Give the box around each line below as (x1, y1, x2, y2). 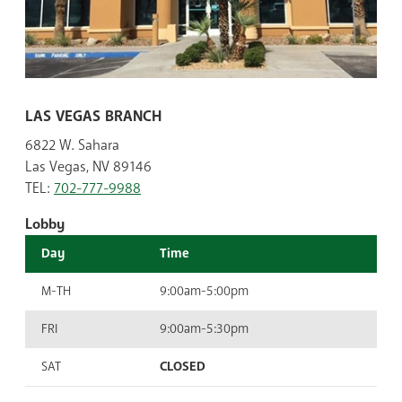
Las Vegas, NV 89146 (25, 157, 152, 178)
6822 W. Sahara (25, 135, 119, 156)
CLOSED (160, 358, 205, 376)
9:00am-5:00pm (160, 283, 249, 301)
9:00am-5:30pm (160, 320, 249, 338)
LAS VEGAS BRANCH (25, 106, 162, 127)
